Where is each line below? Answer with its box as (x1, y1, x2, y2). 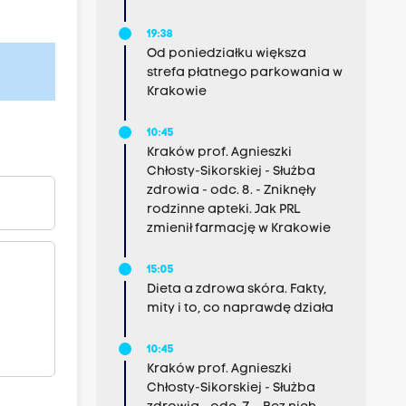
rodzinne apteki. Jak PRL (146, 203, 300, 217)
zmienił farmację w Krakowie (146, 222, 331, 236)
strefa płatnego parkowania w (146, 66, 343, 80)
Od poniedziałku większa (146, 47, 306, 61)
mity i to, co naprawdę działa (146, 302, 333, 315)
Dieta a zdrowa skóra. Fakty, (146, 283, 326, 296)
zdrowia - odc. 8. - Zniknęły (146, 184, 316, 198)
